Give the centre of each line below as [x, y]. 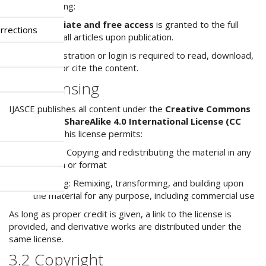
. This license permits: [99, 134]
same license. [36, 239]
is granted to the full [196, 24]
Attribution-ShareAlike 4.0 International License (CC [125, 121]
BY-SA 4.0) [32, 134]
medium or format [70, 164]
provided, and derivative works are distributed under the [125, 226]
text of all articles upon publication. [103, 37]
